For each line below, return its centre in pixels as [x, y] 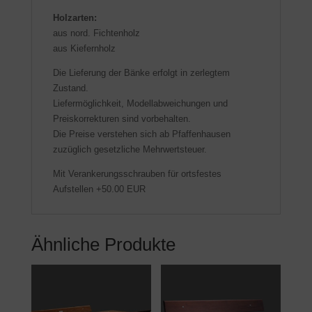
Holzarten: [75, 17]
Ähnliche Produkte [103, 244]
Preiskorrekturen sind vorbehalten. [122, 118]
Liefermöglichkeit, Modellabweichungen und [140, 103]
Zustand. [70, 88]
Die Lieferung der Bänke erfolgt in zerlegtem [141, 72]
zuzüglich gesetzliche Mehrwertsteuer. [130, 149]
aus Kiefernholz [84, 48]
